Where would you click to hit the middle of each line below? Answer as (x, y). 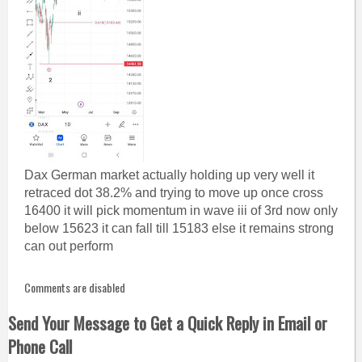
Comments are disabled (74, 287)
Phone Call (40, 346)
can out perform (68, 246)
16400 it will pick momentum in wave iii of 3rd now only (181, 210)
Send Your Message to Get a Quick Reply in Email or (167, 323)
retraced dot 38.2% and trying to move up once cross (173, 193)
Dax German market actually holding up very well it (169, 175)
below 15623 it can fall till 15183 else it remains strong (179, 228)
